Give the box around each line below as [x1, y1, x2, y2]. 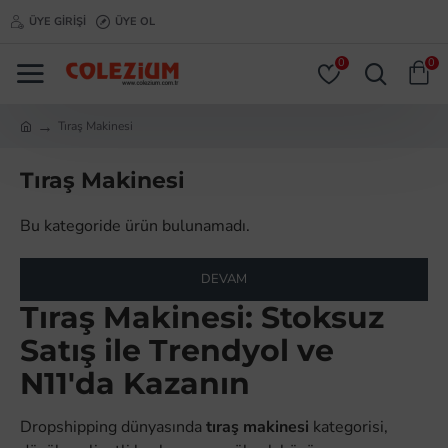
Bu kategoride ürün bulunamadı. [20, 215, 250, 237]
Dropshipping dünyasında [20, 416, 206, 438]
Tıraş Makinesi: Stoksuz [20, 299, 384, 336]
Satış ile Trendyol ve [20, 332, 334, 369]
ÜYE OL [115, 13, 155, 29]
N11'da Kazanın [20, 365, 250, 402]
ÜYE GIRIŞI [29, 13, 86, 29]
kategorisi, [309, 416, 388, 438]
